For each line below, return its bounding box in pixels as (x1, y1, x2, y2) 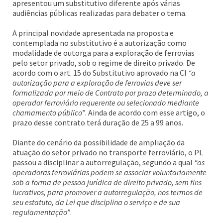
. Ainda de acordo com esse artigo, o (85, 108, 205, 117)
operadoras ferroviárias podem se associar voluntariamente (12, 167, 207, 177)
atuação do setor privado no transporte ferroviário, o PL (12, 147, 203, 157)
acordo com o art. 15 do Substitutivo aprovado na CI (12, 68, 188, 78)
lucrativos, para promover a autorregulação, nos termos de (12, 187, 203, 197)
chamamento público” (12, 108, 85, 117)
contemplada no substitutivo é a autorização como (12, 38, 187, 48)
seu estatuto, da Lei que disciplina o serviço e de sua (12, 197, 180, 207)
